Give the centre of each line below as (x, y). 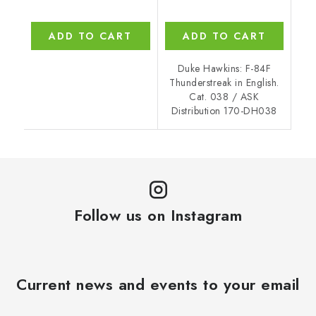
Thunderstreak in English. (224, 83)
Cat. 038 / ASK (224, 97)
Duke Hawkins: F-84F (224, 69)
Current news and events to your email (158, 285)
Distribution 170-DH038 (224, 111)
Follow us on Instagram (158, 215)
